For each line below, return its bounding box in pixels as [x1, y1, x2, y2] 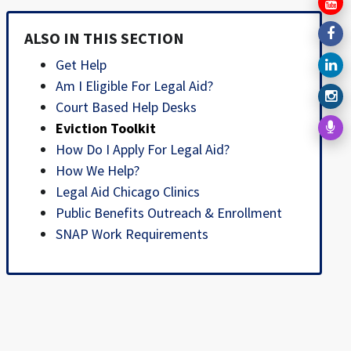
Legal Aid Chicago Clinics [55, 183, 200, 201]
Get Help [55, 56, 107, 74]
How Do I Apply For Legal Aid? [55, 140, 230, 159]
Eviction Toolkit [55, 119, 156, 138]
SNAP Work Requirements [55, 225, 208, 244]
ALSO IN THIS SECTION [24, 28, 184, 49]
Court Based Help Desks [55, 98, 197, 117]
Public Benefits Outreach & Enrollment [55, 204, 282, 223]
